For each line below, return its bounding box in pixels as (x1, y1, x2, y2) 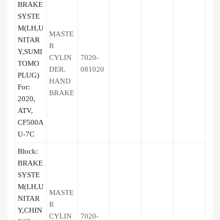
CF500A (18, 118, 44, 126)
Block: (18, 147, 38, 155)
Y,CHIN (18, 206, 42, 214)
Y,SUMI (18, 48, 42, 55)
